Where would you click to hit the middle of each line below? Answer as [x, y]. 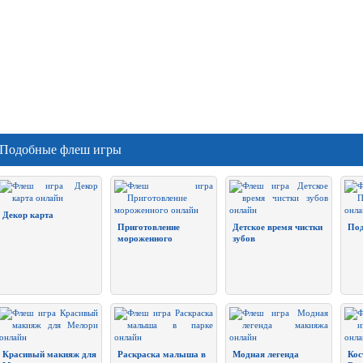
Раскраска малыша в [162, 354]
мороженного [145, 238]
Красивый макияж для [49, 354]
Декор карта [28, 215]
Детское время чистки [278, 227]
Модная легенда [266, 354]
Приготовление [149, 227]
